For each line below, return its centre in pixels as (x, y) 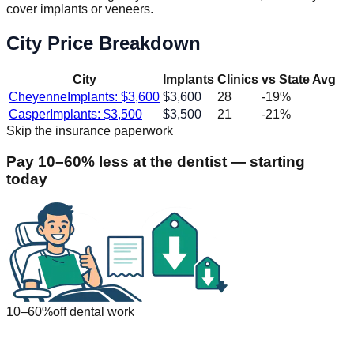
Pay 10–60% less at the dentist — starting (156, 161)
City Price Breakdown (104, 43)
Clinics (238, 79)
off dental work (94, 312)
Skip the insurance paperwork (90, 131)
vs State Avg (299, 79)
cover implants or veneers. (80, 9)
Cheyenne (38, 97)
